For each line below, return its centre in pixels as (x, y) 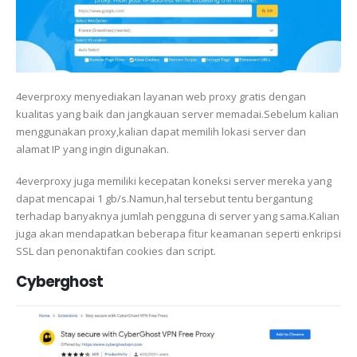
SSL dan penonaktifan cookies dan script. (116, 251)
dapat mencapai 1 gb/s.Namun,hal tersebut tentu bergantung (164, 199)
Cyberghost (59, 281)
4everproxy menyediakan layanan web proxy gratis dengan (161, 96)
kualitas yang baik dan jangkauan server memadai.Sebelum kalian (177, 114)
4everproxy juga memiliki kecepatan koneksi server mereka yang (174, 181)
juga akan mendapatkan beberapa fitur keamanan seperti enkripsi (178, 234)
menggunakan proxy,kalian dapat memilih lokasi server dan (161, 131)
